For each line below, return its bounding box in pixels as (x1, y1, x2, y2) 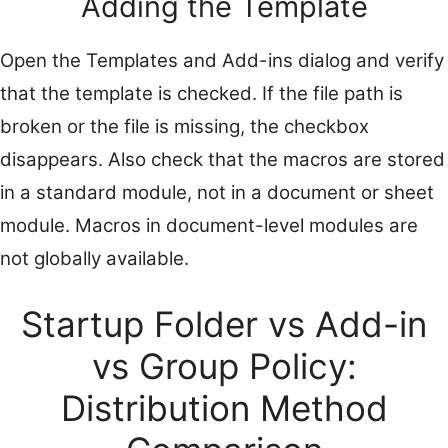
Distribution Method (60, 386, 388, 429)
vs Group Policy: (91, 344, 357, 387)
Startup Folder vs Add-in (21, 302, 427, 345)
